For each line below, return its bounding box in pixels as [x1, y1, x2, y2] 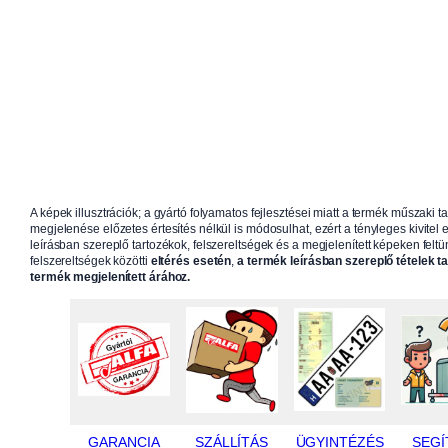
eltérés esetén [150, 254, 232, 269]
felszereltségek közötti [30, 254, 151, 269]
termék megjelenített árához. [30, 270, 191, 285]
